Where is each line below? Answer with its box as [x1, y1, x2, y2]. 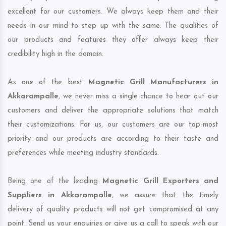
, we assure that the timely [111, 192, 219, 200]
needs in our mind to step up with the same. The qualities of [8, 22, 218, 30]
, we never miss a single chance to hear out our [59, 93, 218, 101]
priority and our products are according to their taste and [8, 135, 218, 143]
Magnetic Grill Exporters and [102, 178, 218, 186]
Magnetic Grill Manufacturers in [88, 79, 218, 87]
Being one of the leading [8, 178, 103, 186]
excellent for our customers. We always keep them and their [8, 8, 218, 16]
